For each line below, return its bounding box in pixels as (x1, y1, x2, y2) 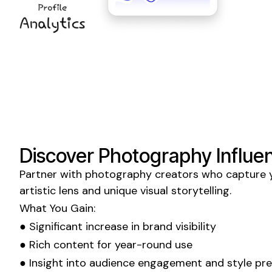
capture (226, 166, 266, 182)
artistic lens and (19, 183, 101, 198)
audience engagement (89, 255, 202, 270)
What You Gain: (19, 200, 95, 216)
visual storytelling (140, 183, 229, 198)
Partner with (19, 166, 85, 182)
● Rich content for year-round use (19, 237, 192, 252)
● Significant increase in (19, 219, 143, 234)
